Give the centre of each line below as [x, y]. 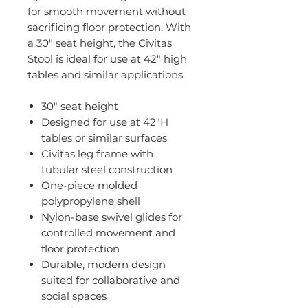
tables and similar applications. [106, 75]
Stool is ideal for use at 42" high [107, 59]
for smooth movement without [107, 12]
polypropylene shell [91, 201]
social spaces [74, 296]
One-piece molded [89, 186]
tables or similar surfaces [104, 138]
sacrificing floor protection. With [109, 27]
